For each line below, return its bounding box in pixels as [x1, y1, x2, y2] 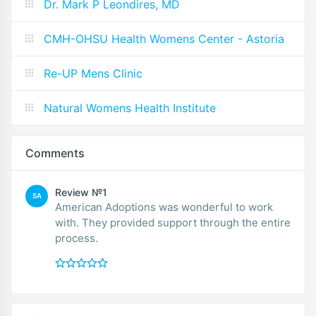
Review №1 [55, 186, 107, 199]
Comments [25, 146, 85, 161]
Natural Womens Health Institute [44, 101, 216, 116]
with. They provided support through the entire [55, 216, 291, 230]
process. [55, 231, 98, 245]
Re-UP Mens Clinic [44, 66, 142, 81]
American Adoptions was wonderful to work [55, 200, 273, 214]
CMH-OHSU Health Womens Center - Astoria [44, 32, 284, 47]
